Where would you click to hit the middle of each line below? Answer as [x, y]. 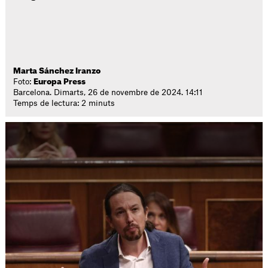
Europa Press [60, 82]
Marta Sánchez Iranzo [57, 71]
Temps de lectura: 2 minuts [64, 103]
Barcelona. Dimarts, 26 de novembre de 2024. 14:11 [108, 92]
